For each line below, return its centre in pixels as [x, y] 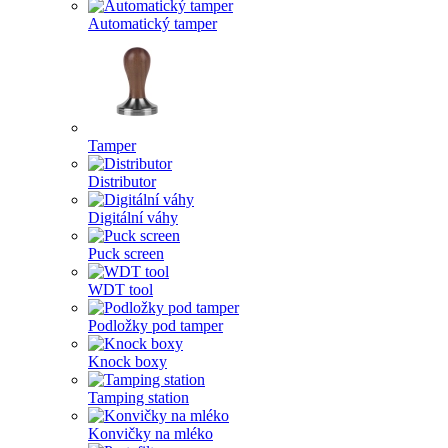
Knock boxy [127, 361]
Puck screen [126, 253]
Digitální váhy [133, 217]
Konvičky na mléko [150, 433]
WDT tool [120, 289]
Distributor [122, 181]
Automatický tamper [152, 23]
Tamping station [138, 397]
